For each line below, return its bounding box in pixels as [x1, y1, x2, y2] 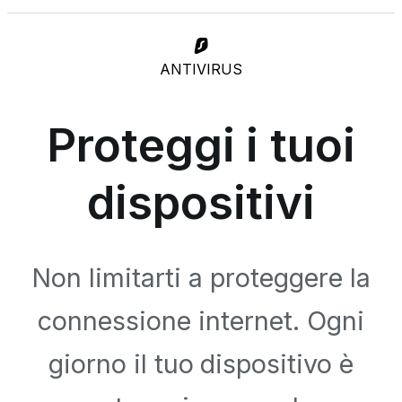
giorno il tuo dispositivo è [48, 348, 354, 380]
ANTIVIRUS [160, 59, 242, 78]
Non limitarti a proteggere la [31, 262, 371, 294]
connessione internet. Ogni [38, 305, 364, 337]
